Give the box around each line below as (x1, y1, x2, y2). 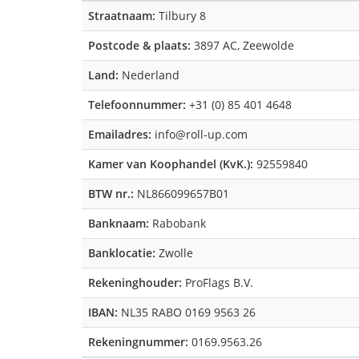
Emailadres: (88, 127, 151, 142)
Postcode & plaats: (88, 38, 191, 53)
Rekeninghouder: (88, 275, 182, 290)
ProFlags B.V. (182, 275, 253, 290)
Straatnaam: (88, 8, 155, 23)
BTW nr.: (88, 186, 134, 201)
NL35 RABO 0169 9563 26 (118, 305, 256, 320)
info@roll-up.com (155, 127, 248, 142)
